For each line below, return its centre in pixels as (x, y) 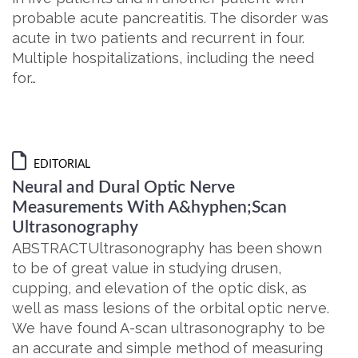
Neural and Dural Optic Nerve (123, 187)
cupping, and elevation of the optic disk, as (159, 288)
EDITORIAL (60, 165)
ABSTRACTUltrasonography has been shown (167, 248)
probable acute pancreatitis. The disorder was (170, 18)
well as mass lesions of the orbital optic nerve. (171, 308)
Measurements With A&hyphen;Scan (149, 207)
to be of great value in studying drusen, (147, 268)
